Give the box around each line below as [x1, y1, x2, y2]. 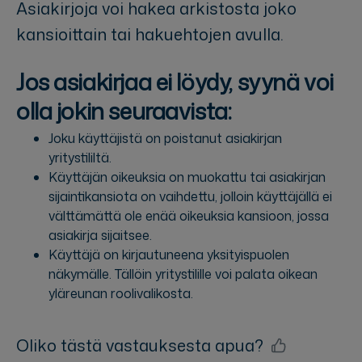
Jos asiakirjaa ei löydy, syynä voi [16, 65, 334, 98]
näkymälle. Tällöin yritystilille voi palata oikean [48, 265, 318, 284]
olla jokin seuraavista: [16, 94, 232, 127]
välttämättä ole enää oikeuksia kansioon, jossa [48, 207, 329, 225]
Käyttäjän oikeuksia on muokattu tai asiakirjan [48, 168, 326, 187]
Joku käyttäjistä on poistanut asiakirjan [48, 129, 282, 148]
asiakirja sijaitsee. [48, 226, 152, 245]
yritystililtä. [48, 149, 112, 167]
